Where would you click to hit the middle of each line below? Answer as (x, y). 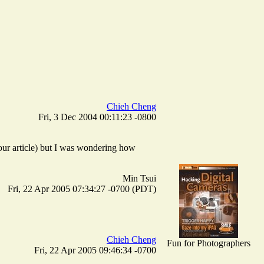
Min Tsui (139, 178)
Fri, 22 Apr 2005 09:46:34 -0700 (95, 250)
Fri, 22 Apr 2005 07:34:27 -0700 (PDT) (82, 189)
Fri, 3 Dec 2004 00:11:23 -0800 (97, 117)
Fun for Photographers (208, 243)
